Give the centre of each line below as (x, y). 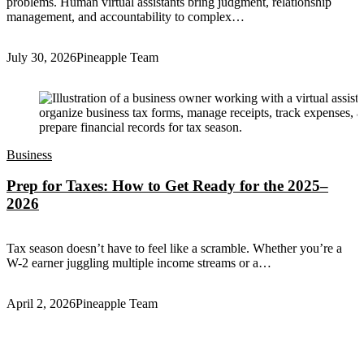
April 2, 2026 (41, 304)
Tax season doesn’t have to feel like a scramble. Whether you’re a (174, 249)
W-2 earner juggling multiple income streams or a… (139, 263)
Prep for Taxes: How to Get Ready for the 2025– (167, 186)
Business (29, 154)
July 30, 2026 (41, 57)
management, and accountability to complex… (126, 16)
